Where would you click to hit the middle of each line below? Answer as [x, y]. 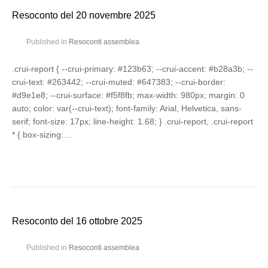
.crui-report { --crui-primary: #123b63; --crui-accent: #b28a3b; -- [133, 69]
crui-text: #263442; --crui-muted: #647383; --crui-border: [119, 82]
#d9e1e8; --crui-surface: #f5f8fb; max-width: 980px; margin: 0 [128, 95]
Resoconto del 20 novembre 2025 [84, 15]
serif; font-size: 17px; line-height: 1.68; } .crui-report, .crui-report [133, 121]
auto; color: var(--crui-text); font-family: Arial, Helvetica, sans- [127, 108]
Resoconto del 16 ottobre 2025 [77, 221]
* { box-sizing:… [42, 135]
